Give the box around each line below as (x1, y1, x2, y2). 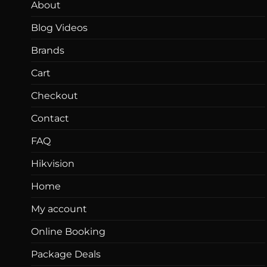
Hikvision (31, 157, 74, 169)
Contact (31, 112, 69, 124)
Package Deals (31, 248, 101, 260)
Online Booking (31, 225, 105, 237)
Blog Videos (31, 21, 88, 33)
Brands (31, 44, 64, 56)
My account (31, 203, 87, 215)
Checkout (31, 89, 78, 101)
